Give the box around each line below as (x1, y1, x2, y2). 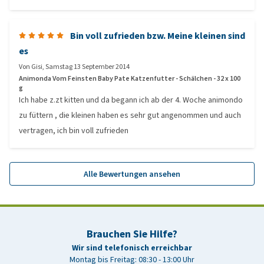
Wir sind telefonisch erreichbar (72, 242, 192, 253)
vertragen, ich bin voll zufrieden (19, 125, 128, 136)
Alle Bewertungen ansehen (84, 168, 180, 180)
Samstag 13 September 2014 (45, 62, 130, 71)
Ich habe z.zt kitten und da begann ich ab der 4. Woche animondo (19, 94, 243, 105)
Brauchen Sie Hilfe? (87, 227, 177, 241)
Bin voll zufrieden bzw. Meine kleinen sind (70, 29, 245, 42)
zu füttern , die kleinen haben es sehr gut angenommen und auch (19, 110, 241, 121)
